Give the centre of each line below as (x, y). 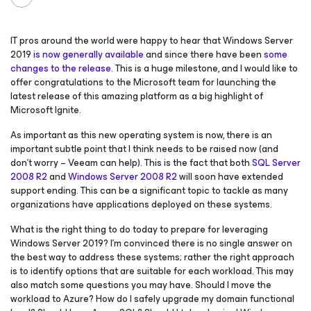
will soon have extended (230, 177)
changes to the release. (62, 68)
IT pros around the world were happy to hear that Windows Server (152, 41)
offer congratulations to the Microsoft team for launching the (143, 82)
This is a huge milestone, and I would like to (205, 68)
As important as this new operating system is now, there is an (141, 135)
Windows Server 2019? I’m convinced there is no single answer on (151, 243)
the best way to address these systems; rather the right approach (152, 257)
